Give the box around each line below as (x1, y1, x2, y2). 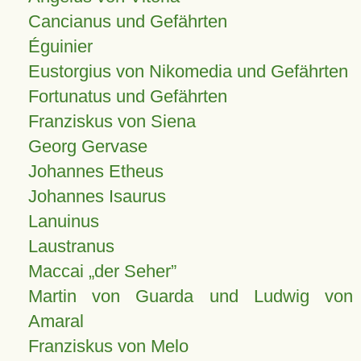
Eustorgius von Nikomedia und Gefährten (27, 61, 348, 81)
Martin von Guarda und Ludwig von (27, 286, 353, 306)
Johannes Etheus (27, 161, 164, 181)
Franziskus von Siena (27, 111, 196, 131)
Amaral (27, 311, 84, 331)
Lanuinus (27, 211, 99, 231)
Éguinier (27, 36, 93, 56)
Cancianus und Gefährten (27, 11, 227, 31)
